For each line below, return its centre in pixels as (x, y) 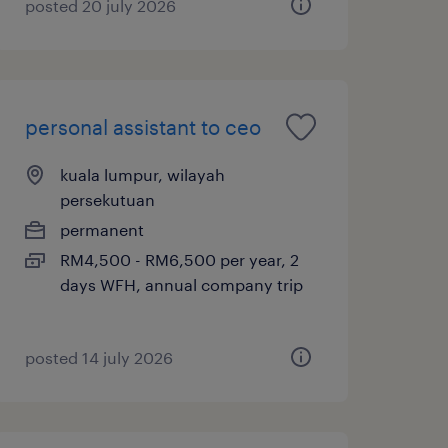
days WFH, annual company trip (181, 284)
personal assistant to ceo (142, 126)
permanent (101, 229)
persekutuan (107, 199)
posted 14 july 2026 (98, 357)
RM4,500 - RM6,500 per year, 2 (179, 259)
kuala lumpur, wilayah (142, 174)
